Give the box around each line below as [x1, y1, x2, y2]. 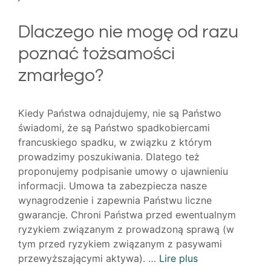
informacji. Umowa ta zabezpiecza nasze [18, 180, 207, 192]
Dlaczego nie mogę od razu [18, 22, 238, 42]
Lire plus [159, 252, 198, 265]
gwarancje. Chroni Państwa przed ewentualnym [18, 209, 236, 221]
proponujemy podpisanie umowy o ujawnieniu [18, 165, 228, 178]
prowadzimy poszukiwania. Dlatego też [18, 151, 200, 163]
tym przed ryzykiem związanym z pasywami [18, 238, 222, 250]
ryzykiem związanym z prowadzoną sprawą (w [18, 223, 234, 236]
